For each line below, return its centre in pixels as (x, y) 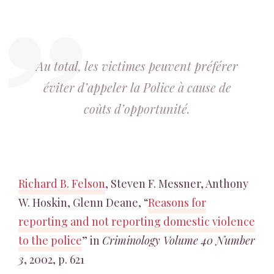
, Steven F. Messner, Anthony (177, 183)
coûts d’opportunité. (137, 109)
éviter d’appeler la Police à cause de (137, 87)
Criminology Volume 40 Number (179, 240)
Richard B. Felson (62, 183)
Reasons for (177, 202)
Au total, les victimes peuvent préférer (137, 66)
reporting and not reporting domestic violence (137, 221)
